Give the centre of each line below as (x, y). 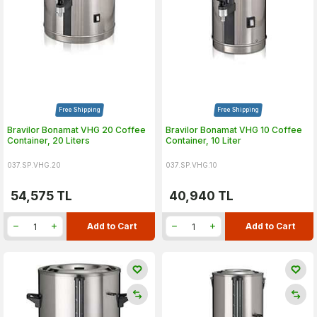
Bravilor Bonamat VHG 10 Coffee (234, 130)
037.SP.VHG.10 (191, 165)
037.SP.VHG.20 (34, 165)
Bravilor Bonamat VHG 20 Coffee (76, 130)
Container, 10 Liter (203, 140)
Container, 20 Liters (48, 140)
